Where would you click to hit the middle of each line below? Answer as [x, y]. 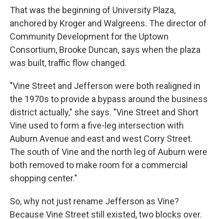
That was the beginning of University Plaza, [93, 10]
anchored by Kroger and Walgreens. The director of [108, 23]
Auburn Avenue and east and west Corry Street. [101, 138]
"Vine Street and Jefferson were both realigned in [105, 86]
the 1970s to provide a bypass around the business [109, 99]
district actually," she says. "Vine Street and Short [104, 112]
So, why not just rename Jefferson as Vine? [94, 201]
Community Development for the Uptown [89, 36]
